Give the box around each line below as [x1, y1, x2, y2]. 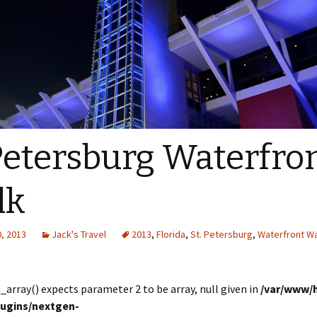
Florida [156, 228, 185, 241]
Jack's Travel [52, 228, 106, 241]
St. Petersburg [190, 228, 253, 241]
